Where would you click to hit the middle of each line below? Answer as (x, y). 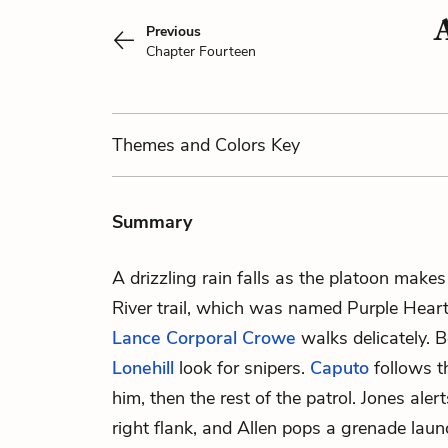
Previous (173, 31)
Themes (146, 145)
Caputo (339, 368)
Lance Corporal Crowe (204, 338)
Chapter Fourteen (201, 51)
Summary (152, 222)
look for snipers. (242, 368)
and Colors (223, 145)
